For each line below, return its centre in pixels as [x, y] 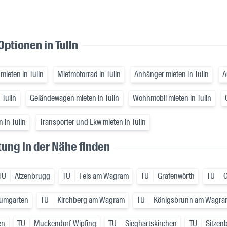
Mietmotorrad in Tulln [89, 74]
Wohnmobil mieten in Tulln [172, 98]
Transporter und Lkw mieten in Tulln [93, 122]
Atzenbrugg [32, 176]
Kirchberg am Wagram [91, 200]
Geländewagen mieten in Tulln [74, 98]
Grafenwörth [176, 176]
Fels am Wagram [104, 176]
